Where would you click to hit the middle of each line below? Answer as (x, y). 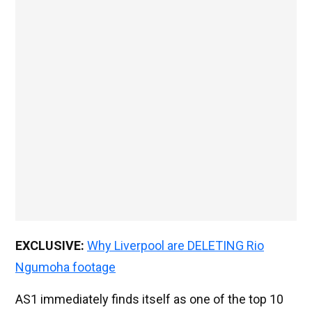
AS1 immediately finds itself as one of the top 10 (149, 299)
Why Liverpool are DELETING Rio (175, 246)
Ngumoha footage (65, 267)
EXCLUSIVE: (50, 246)
